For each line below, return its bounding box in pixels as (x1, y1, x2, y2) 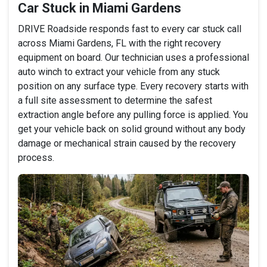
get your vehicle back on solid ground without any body (18, 123, 246, 135)
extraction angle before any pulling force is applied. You (18, 108, 248, 120)
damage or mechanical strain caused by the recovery (18, 137, 236, 149)
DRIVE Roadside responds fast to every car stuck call (18, 23, 241, 35)
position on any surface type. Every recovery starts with (18, 80, 249, 92)
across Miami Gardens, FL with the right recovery (18, 37, 221, 49)
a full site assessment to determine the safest (18, 94, 212, 106)
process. (18, 151, 54, 163)
